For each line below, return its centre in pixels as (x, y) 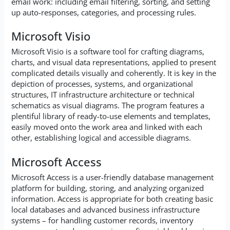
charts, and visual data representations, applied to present (114, 62)
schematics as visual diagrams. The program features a (108, 106)
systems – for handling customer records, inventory (103, 221)
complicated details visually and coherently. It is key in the (114, 73)
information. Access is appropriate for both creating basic (112, 199)
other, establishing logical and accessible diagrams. (101, 138)
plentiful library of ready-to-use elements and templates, (111, 116)
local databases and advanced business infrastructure (106, 210)
